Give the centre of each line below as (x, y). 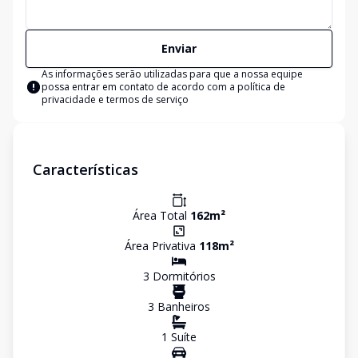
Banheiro (179, 306)
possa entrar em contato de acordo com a (139, 87)
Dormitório (179, 276)
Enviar (179, 48)
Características (86, 169)
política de (261, 87)
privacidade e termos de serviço (115, 99)
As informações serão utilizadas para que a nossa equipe (172, 74)
